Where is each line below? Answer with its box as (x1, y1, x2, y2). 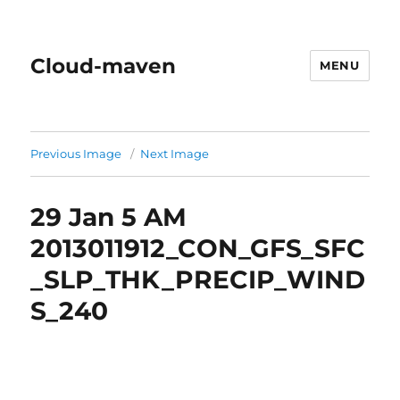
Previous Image (30, 146, 122, 161)
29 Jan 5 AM (30, 202, 187, 232)
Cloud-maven (30, 53, 177, 79)
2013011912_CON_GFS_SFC (30, 233, 366, 263)
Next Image (140, 146, 210, 161)
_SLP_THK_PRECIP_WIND (30, 264, 366, 295)
